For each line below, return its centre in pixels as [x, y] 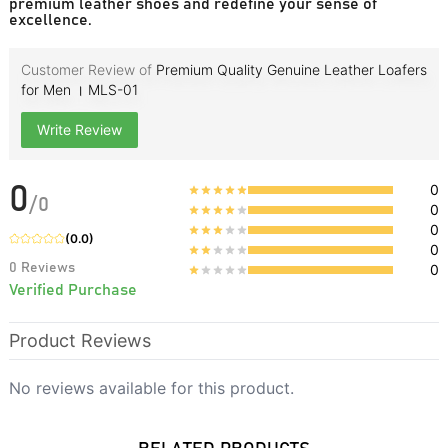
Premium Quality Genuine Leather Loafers [291, 69]
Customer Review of [86, 69]
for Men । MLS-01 [79, 89]
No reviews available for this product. [151, 387]
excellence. [50, 19]
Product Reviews [79, 340]
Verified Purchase [72, 289]
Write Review [79, 129]
